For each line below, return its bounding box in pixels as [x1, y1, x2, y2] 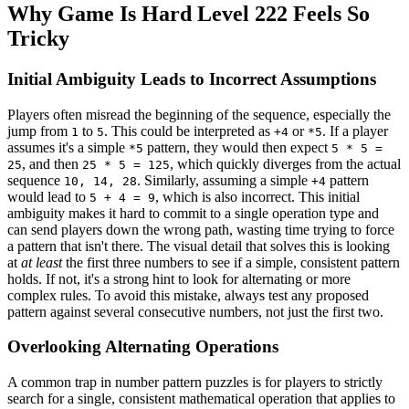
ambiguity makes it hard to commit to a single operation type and [7, 204, 379, 221]
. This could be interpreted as [104, 122, 274, 139]
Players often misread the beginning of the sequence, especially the [7, 106, 391, 122]
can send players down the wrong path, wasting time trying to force [7, 221, 394, 237]
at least [21, 254, 62, 270]
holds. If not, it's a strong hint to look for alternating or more [7, 270, 351, 287]
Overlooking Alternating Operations [7, 337, 278, 357]
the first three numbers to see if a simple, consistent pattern [62, 254, 400, 270]
